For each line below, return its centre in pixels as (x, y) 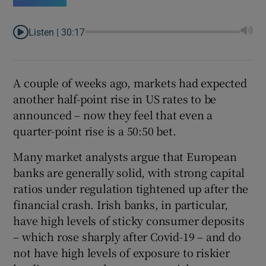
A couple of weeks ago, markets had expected (130, 82)
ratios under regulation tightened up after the (131, 188)
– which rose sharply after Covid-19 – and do (127, 236)
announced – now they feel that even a (113, 114)
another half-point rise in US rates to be (115, 98)
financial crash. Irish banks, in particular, (121, 204)
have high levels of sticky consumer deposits (129, 220)
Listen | (45, 32)
